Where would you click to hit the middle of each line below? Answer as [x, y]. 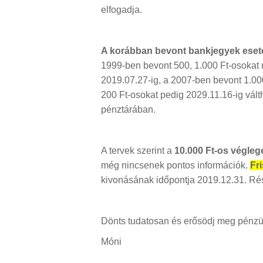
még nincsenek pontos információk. [176, 166]
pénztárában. [129, 110]
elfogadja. [122, 10]
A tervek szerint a [138, 151]
